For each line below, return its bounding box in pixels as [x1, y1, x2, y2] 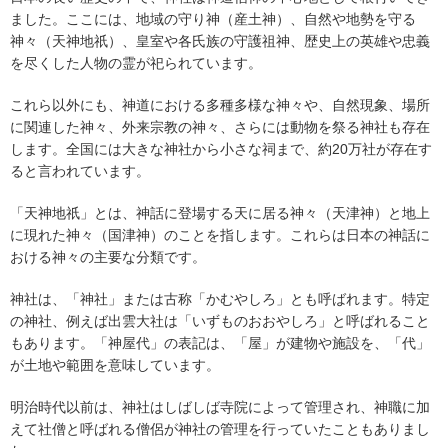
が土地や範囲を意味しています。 [10, 356, 220, 373]
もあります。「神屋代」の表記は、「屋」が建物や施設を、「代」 [10, 334, 430, 351]
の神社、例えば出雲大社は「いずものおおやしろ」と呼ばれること [10, 312, 430, 329]
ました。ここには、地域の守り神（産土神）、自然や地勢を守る [10, 10, 416, 27]
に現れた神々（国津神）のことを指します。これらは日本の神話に [10, 226, 430, 243]
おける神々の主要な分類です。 [10, 248, 206, 265]
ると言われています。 [10, 162, 150, 179]
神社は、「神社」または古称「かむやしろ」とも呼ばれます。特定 [10, 290, 430, 307]
